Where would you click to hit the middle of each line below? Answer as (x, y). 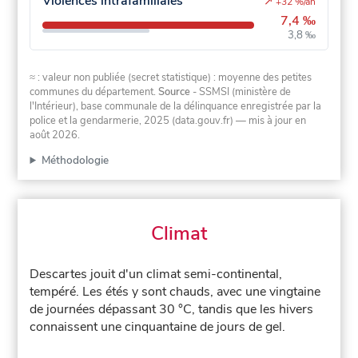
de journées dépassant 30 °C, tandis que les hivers (172, 310)
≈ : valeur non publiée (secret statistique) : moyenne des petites (171, 78)
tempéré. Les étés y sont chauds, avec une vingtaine (175, 292)
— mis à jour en (270, 121)
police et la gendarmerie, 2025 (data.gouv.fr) (132, 121)
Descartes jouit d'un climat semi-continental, (156, 274)
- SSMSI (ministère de (241, 92)
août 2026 (54, 135)
